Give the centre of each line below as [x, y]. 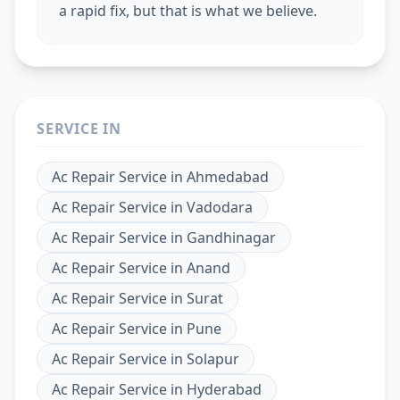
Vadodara [220, 208]
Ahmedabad [228, 177]
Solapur [213, 359]
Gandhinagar [231, 238]
